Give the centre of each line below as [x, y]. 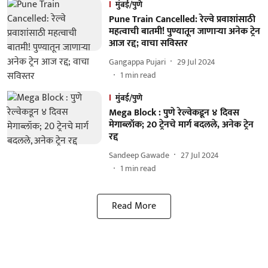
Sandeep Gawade [139, 155]
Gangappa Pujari [137, 62]
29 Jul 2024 [196, 62]
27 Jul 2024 [200, 155]
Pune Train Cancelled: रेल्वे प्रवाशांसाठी [182, 19]
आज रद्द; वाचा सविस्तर [148, 43]
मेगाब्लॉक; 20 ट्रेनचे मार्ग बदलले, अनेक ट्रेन [181, 125]
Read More [134, 206]
